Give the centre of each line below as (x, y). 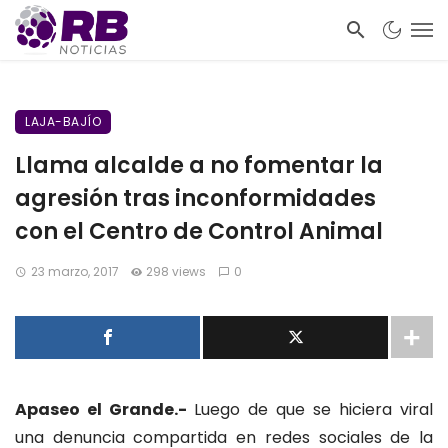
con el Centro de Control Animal (199, 231)
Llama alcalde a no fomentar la (199, 165)
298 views (176, 271)
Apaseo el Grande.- (104, 409)
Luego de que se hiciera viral (313, 409)
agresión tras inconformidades (195, 198)
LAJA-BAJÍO (63, 121)
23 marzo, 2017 (74, 271)
